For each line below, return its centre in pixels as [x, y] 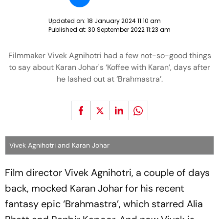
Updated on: [68, 21]
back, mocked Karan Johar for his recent [95, 188]
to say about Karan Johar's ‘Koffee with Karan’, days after [109, 67]
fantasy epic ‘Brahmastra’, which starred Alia [104, 204]
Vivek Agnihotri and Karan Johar [59, 145]
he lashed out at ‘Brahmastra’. [109, 79]
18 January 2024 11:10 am [124, 21]
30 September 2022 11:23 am [129, 30]
